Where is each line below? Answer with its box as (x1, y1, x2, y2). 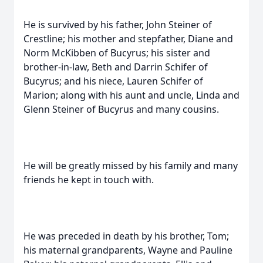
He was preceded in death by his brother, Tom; (23, 230, 229, 242)
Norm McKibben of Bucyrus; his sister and (23, 46, 210, 59)
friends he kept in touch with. (23, 173, 154, 186)
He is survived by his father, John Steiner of (23, 18, 212, 31)
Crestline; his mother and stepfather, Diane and (23, 32, 233, 45)
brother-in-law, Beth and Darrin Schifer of (23, 60, 208, 73)
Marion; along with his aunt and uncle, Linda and (23, 89, 240, 102)
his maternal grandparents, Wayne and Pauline (23, 244, 232, 257)
